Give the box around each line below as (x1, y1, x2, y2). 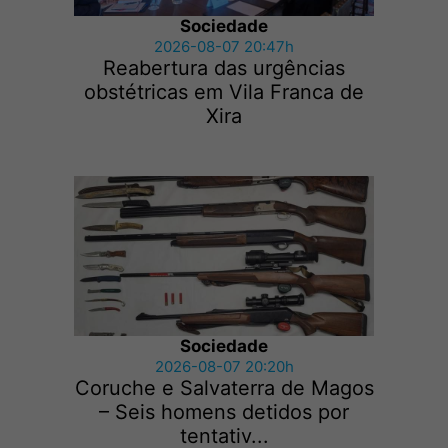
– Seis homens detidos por (99, 400, 349, 425)
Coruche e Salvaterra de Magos (74, 376, 374, 401)
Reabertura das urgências (103, 56, 345, 81)
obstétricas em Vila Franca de (84, 80, 364, 105)
